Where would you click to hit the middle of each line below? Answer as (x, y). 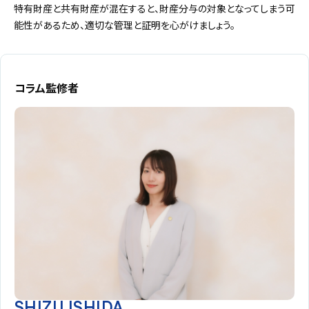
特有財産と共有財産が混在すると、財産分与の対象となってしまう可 (154, 9)
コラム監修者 (47, 88)
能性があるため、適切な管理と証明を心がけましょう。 (124, 25)
